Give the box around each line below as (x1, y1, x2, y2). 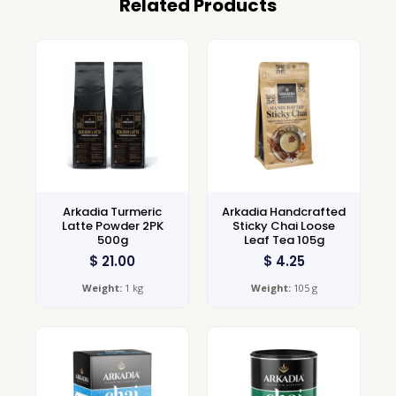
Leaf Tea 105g (243, 231, 324, 248)
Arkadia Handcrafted (222, 202, 346, 220)
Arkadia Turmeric (63, 202, 162, 220)
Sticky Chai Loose (232, 217, 335, 234)
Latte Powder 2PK (61, 217, 164, 234)
